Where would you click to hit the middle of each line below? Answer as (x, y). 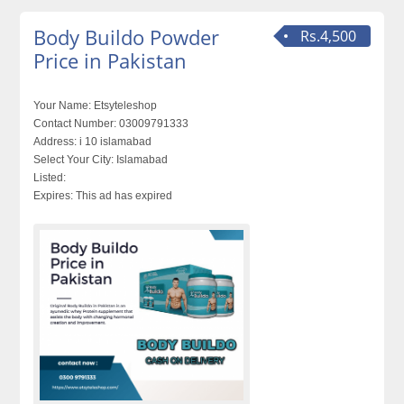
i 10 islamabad (115, 142)
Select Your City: (74, 160)
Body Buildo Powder (127, 37)
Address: (55, 142)
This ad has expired (123, 196)
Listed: (50, 178)
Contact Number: (75, 124)
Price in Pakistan (110, 60)
